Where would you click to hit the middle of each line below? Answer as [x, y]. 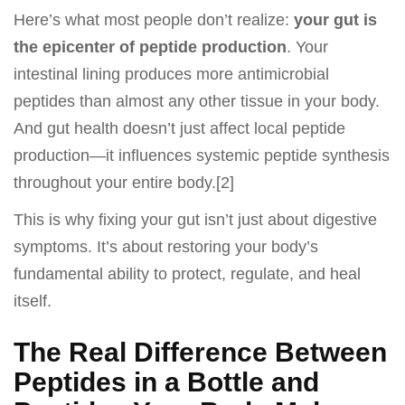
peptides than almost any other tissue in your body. [197, 101]
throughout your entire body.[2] [124, 182]
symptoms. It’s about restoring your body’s [166, 247]
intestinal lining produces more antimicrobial [171, 74]
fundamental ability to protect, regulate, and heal [187, 274]
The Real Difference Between [200, 353]
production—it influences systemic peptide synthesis [202, 155]
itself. [33, 301]
